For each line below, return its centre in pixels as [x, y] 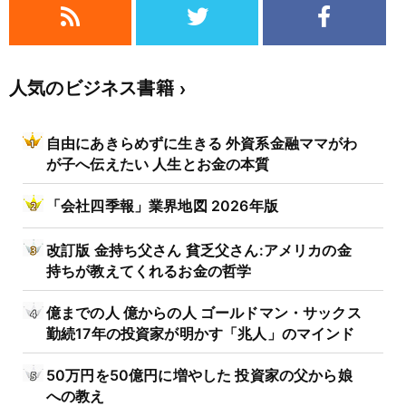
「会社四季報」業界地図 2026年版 [162, 206]
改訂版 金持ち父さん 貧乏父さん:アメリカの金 [199, 251]
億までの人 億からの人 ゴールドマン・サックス [204, 313]
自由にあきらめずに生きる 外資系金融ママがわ [202, 144]
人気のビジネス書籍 [92, 88]
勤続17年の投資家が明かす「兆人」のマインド [201, 333]
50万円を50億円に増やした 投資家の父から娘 [199, 376]
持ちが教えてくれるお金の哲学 [149, 270]
